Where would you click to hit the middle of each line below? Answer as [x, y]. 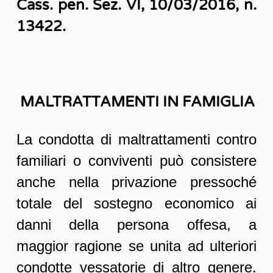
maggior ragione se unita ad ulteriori [136, 246]
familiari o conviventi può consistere [136, 161]
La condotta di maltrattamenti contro [136, 140]
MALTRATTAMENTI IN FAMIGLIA [135, 102]
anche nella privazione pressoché [136, 182]
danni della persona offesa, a [136, 225]
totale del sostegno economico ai [136, 204]
